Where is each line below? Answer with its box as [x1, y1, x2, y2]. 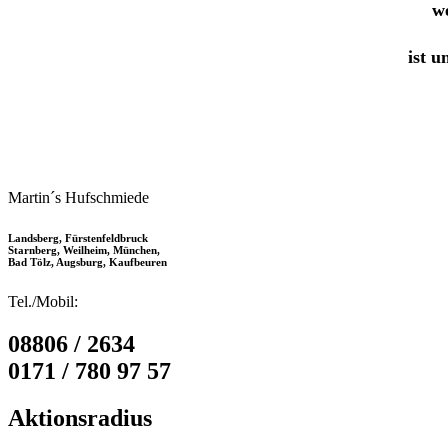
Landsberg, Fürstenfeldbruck [8, 231, 148, 244]
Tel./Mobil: [8, 292, 78, 310]
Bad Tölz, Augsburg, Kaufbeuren [8, 255, 167, 268]
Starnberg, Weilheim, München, [8, 243, 160, 256]
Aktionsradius [8, 404, 152, 431]
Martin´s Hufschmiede [8, 188, 149, 206]
